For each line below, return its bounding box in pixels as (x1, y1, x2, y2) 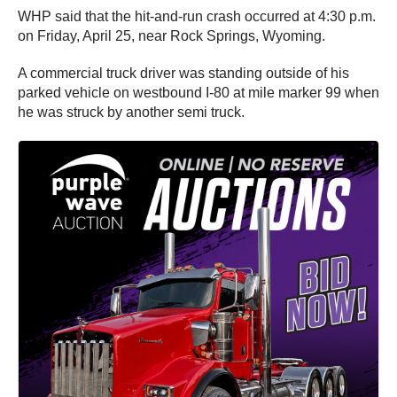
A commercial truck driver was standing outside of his (18, 65, 349, 81)
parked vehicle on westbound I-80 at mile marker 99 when (18, 84, 379, 100)
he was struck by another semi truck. (18, 104, 245, 120)
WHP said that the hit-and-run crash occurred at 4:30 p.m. (18, 8, 376, 24)
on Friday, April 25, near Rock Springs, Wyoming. (18, 27, 325, 43)
